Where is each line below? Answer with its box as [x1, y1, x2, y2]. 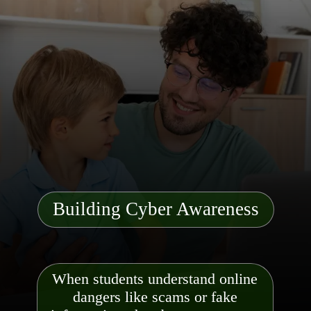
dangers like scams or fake [72, 288, 237, 305]
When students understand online [52, 270, 258, 287]
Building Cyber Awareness [53, 199, 260, 220]
